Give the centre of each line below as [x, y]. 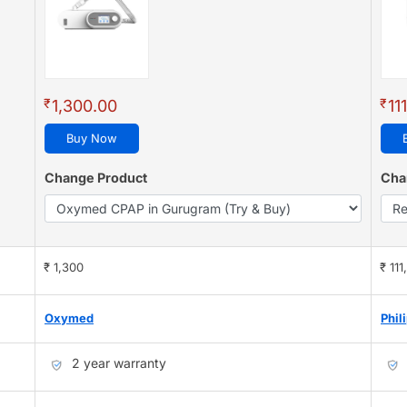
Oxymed [69, 318]
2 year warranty [119, 363]
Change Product [96, 178]
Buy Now [92, 139]
